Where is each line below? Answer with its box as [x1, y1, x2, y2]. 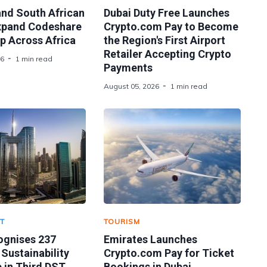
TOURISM [103, 217, 140, 226]
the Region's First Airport [103, 34, 225, 46]
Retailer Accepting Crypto [103, 48, 231, 60]
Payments [103, 61, 153, 74]
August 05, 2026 [103, 82, 159, 91]
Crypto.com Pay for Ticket [103, 247, 234, 259]
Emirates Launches [103, 233, 197, 246]
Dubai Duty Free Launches [103, 7, 229, 19]
